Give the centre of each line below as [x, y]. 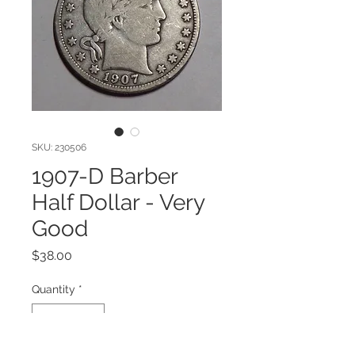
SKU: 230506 [59, 147]
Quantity [53, 289]
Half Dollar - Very [118, 202]
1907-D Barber [105, 176]
